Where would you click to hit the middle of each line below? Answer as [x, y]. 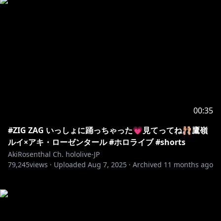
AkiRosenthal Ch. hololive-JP [54, 154]
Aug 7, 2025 [107, 165]
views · [41, 165]
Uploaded [70, 165]
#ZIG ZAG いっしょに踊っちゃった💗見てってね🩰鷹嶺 [108, 130]
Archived [147, 165]
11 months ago [188, 165]
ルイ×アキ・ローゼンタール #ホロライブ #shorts [97, 142]
